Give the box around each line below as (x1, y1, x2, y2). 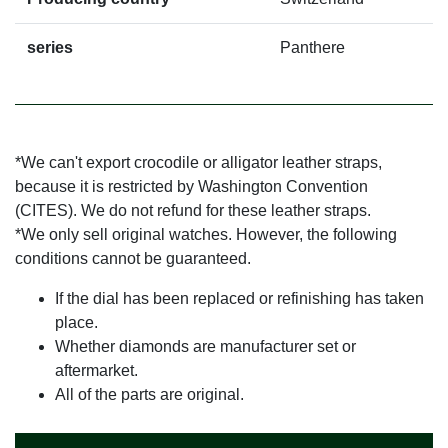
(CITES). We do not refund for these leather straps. (15, 202, 371, 220)
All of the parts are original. (55, 386, 244, 404)
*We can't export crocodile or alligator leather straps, (15, 154, 382, 172)
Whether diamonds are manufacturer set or (55, 338, 356, 356)
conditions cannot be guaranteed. (15, 250, 251, 268)
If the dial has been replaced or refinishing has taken (55, 290, 424, 308)
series (27, 39, 73, 57)
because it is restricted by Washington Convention (15, 178, 368, 196)
